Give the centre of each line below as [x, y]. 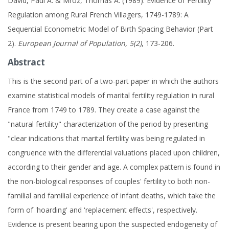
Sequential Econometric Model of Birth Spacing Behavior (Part [110, 29]
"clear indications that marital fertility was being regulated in [106, 138]
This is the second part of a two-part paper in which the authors [113, 81]
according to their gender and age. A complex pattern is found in [114, 167]
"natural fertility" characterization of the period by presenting [108, 124]
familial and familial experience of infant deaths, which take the [112, 196]
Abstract [26, 62]
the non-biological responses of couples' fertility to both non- [109, 181]
